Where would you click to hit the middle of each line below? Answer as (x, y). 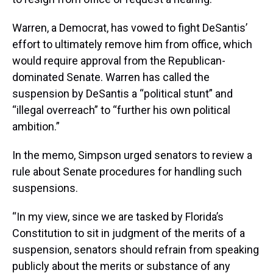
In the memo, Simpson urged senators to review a (132, 155)
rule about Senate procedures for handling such (127, 172)
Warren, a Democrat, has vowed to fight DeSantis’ (130, 28)
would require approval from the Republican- (119, 61)
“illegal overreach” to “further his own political (121, 110)
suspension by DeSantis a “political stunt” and (122, 94)
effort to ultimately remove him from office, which (132, 44)
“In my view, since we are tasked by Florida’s (118, 217)
